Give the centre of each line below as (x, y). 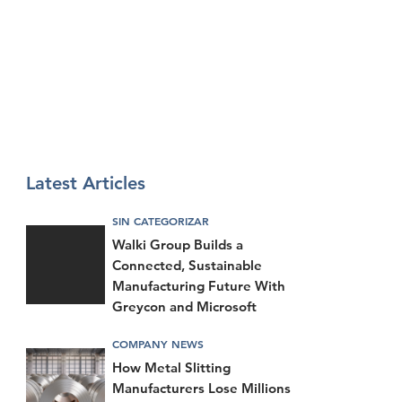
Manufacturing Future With (199, 285)
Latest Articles (86, 183)
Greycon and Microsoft (184, 306)
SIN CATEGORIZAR (161, 220)
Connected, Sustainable (187, 265)
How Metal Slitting (171, 367)
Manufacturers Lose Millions (201, 388)
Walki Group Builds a (178, 244)
